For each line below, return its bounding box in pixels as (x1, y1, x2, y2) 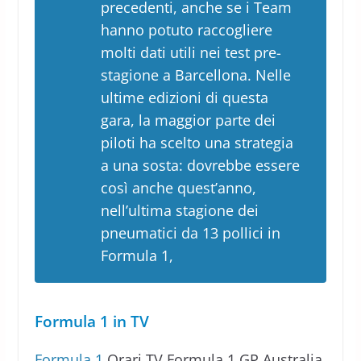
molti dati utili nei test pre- (100, 42, 281, 62)
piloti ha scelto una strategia (100, 132, 293, 152)
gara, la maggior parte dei (100, 110, 276, 130)
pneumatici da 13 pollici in (100, 222, 280, 243)
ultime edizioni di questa (100, 87, 268, 107)
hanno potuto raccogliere (100, 19, 272, 39)
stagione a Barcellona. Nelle (100, 64, 291, 85)
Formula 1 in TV (34, 310, 149, 331)
